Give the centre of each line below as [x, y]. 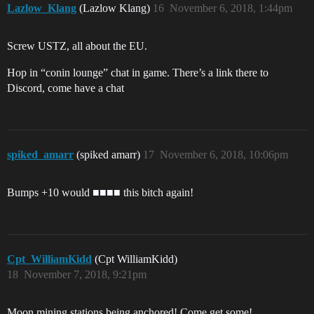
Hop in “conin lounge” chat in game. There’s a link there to [138, 73]
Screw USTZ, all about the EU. [77, 46]
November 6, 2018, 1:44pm [231, 8]
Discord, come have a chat [66, 88]
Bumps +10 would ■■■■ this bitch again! [100, 193]
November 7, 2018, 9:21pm [85, 275]
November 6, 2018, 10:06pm [224, 155]
